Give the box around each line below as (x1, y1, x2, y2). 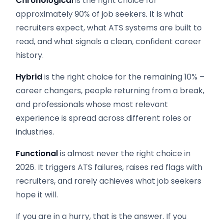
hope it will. (16, 189, 58, 200)
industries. (16, 126, 54, 137)
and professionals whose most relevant (16, 99, 168, 110)
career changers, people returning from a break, (16, 85, 204, 96)
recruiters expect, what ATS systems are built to (16, 22, 202, 33)
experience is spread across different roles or (16, 112, 192, 124)
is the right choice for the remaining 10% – (42, 71, 204, 82)
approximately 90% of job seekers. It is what (16, 8, 184, 20)
